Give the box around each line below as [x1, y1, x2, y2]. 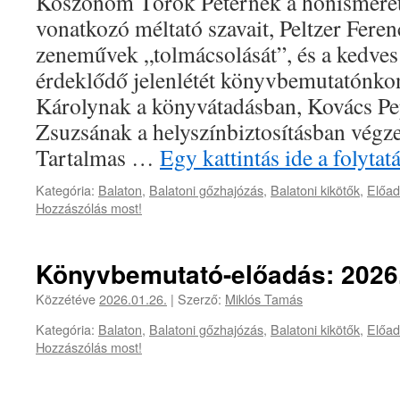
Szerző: [178, 289, 221, 308]
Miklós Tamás [225, 289, 303, 308]
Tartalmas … [36, 142, 160, 172]
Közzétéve [36, 289, 99, 308]
